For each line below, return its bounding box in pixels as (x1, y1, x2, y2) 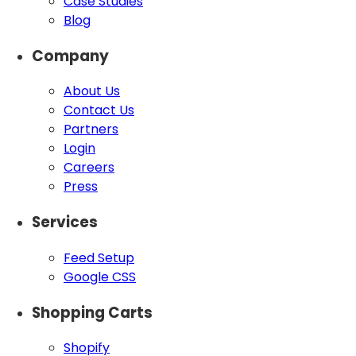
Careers (64, 158, 114, 177)
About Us (64, 82, 120, 101)
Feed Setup (64, 248, 134, 267)
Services (32, 211, 98, 234)
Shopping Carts (32, 301, 153, 323)
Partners (64, 120, 118, 139)
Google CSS (64, 267, 136, 286)
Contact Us (64, 101, 134, 120)
